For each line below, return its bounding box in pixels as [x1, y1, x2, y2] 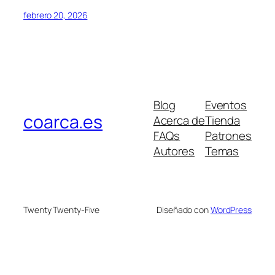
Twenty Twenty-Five [23, 204, 100, 216]
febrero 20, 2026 [23, 9, 88, 21]
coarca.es [23, 109, 103, 134]
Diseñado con [157, 204, 211, 216]
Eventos [204, 97, 247, 114]
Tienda [204, 112, 241, 129]
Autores [153, 143, 195, 160]
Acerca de [153, 112, 205, 129]
